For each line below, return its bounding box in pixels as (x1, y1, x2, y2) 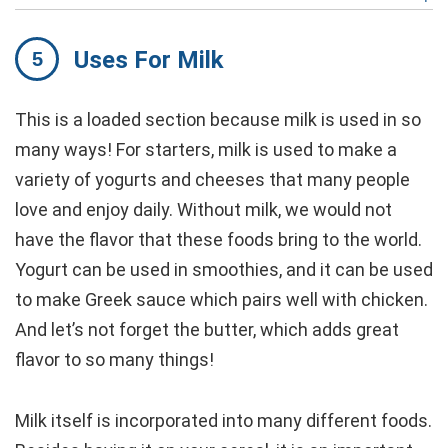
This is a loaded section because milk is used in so (15, 108, 421, 130)
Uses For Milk (74, 45, 224, 74)
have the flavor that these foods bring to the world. (15, 228, 422, 250)
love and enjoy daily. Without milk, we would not (15, 198, 392, 220)
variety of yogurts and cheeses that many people (15, 168, 410, 190)
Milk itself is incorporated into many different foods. (15, 409, 432, 431)
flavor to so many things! (15, 348, 214, 370)
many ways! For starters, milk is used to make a (15, 138, 397, 160)
